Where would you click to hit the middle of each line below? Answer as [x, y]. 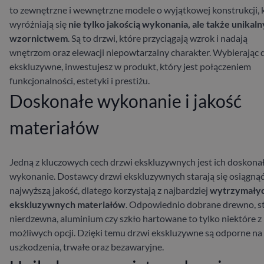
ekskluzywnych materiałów [67, 204]
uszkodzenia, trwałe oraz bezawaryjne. [87, 246]
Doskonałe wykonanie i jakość [126, 100]
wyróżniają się [38, 24]
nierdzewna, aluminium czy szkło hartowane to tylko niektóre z [136, 218]
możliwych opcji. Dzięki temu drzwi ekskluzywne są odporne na [136, 232]
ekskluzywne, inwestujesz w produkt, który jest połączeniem [130, 66]
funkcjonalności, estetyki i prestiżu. [80, 80]
